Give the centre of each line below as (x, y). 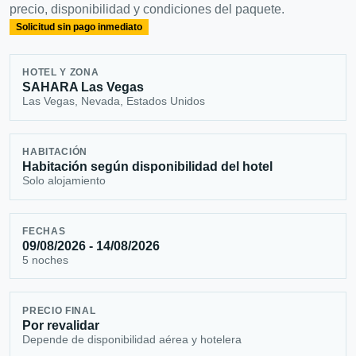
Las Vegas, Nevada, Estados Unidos (114, 101)
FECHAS (44, 231)
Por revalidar (61, 325)
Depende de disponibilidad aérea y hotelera (132, 339)
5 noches (46, 259)
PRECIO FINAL (59, 310)
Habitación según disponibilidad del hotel (148, 167)
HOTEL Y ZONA (61, 73)
